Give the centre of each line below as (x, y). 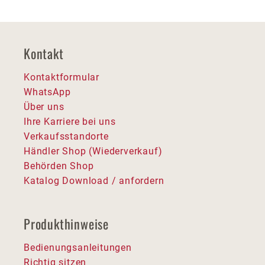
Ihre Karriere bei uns (70, 121)
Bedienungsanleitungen (78, 247)
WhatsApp (47, 92)
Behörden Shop (59, 166)
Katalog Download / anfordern (94, 180)
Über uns (44, 106)
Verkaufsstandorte (66, 136)
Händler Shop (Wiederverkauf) (93, 151)
